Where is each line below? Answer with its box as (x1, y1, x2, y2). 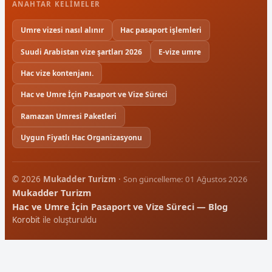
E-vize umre (158, 46, 202, 57)
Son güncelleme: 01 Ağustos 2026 (123, 174, 248, 185)
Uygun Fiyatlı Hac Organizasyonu (20, 132, 142, 143)
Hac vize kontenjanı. (20, 68, 93, 79)
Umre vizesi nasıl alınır (20, 25, 104, 36)
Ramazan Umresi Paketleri (20, 110, 117, 121)
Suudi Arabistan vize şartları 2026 (20, 46, 142, 57)
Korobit (12, 214, 40, 226)
